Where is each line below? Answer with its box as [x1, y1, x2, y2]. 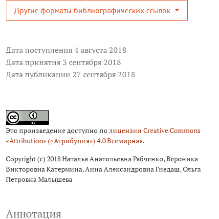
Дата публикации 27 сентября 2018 [6, 69, 135, 80]
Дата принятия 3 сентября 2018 [6, 57, 121, 68]
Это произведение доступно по [6, 126, 109, 135]
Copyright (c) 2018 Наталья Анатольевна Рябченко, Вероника [6, 154, 198, 164]
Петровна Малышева [6, 175, 72, 184]
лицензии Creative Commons [109, 126, 200, 135]
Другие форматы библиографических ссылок [14, 5, 173, 16]
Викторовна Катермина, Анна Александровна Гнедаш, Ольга [6, 164, 201, 174]
